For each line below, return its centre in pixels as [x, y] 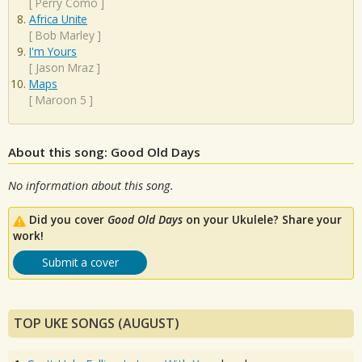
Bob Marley [65, 36]
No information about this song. [91, 185]
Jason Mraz [65, 68]
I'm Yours [53, 52]
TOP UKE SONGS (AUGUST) [97, 324]
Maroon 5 [61, 100]
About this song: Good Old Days [104, 152]
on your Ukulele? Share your [262, 220]
